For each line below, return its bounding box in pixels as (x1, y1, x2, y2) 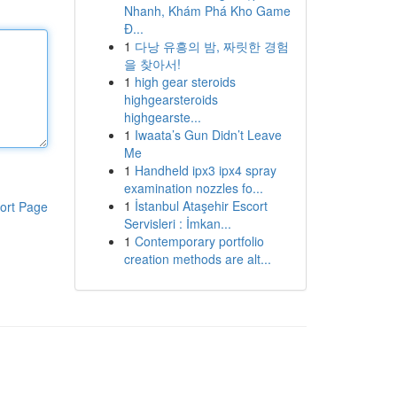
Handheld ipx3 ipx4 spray (134, 161, 276, 179)
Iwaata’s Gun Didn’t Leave (134, 126, 282, 144)
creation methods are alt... (123, 250, 271, 268)
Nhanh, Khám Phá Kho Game (123, 2, 291, 19)
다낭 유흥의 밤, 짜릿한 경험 (134, 37, 289, 55)
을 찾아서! (123, 55, 181, 73)
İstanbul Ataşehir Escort (134, 197, 268, 214)
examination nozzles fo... (123, 179, 263, 197)
